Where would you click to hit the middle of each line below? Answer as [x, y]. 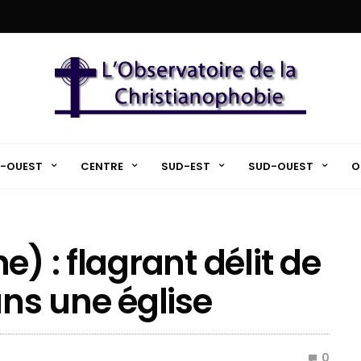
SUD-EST [185, 166]
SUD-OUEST [280, 166]
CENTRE [102, 166]
